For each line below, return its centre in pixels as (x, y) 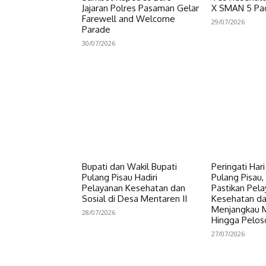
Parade (96, 29)
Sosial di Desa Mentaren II (134, 199)
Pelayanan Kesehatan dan (134, 188)
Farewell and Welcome (129, 18)
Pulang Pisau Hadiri (120, 178)
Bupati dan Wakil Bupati (129, 167)
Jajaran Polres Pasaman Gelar (140, 8)
